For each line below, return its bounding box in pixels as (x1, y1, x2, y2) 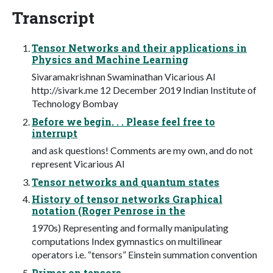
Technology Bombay (32, 97, 118, 109)
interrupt (32, 126, 77, 140)
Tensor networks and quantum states (32, 175, 219, 188)
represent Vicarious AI (32, 157, 125, 169)
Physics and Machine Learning (32, 52, 188, 66)
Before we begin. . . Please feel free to (32, 115, 215, 128)
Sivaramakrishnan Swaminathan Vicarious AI (32, 70, 216, 82)
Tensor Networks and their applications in (32, 41, 247, 54)
